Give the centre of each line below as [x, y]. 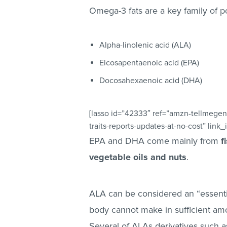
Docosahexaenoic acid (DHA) [151, 81]
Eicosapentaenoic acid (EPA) [149, 63]
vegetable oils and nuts [138, 157]
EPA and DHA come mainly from [155, 141]
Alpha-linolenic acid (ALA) [145, 45]
